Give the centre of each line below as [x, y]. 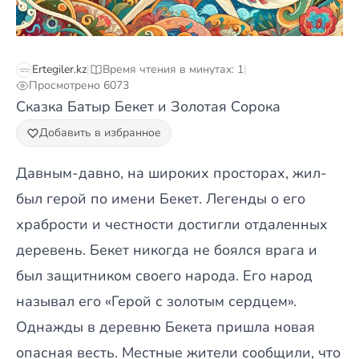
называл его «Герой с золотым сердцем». [156, 301]
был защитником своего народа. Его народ [164, 276]
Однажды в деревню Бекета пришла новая [165, 327]
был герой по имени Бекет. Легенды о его [161, 199]
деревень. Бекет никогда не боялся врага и [167, 250]
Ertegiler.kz [59, 69]
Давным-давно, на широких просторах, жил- [171, 173]
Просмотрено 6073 [79, 85]
